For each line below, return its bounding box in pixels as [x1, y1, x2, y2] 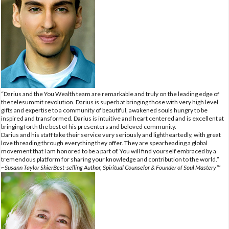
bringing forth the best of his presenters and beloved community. [1, 122, 176, 130]
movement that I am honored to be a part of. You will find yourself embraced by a [1, 147, 216, 155]
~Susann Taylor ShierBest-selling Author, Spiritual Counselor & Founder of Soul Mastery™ [1, 163, 220, 171]
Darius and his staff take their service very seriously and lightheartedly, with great [1, 130, 221, 139]
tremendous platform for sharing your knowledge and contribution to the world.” [1, 155, 219, 163]
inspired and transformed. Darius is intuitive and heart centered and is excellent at [1, 114, 224, 122]
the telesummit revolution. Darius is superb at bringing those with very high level [1, 98, 218, 106]
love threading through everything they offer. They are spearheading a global [1, 139, 208, 147]
